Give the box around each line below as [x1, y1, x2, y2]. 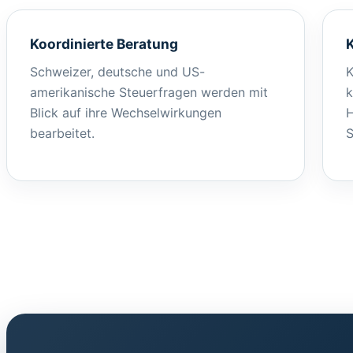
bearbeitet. [30, 125, 95, 141]
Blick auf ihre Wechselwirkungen [30, 105, 221, 121]
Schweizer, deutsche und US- [30, 64, 205, 80]
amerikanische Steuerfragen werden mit [30, 84, 268, 100]
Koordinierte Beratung [30, 35, 178, 52]
